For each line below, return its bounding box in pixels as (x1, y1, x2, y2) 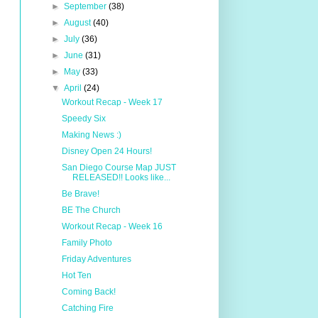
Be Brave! (62, 189, 100, 199)
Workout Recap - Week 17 (62, 97, 163, 107)
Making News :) (62, 130, 122, 140)
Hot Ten (62, 270, 92, 280)
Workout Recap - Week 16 (62, 221, 163, 231)
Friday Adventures (62, 254, 132, 264)
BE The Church (62, 205, 121, 215)
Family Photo (62, 238, 113, 248)
